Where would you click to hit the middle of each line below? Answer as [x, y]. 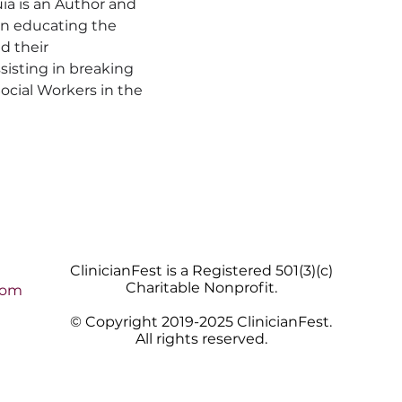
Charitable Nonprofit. [201, 288]
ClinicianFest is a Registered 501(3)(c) [201, 271]
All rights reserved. [201, 339]
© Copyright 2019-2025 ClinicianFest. [201, 322]
